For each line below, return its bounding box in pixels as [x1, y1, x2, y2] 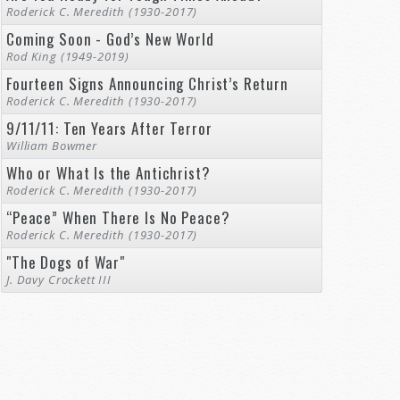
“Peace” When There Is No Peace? [6, 206, 230, 229]
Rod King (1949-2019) [6, 48, 129, 64]
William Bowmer [6, 137, 97, 154]
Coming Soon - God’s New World [6, 28, 214, 50]
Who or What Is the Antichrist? [6, 162, 211, 184]
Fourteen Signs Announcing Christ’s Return [6, 72, 288, 95]
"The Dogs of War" [6, 251, 125, 273]
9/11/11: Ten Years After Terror [6, 117, 212, 139]
